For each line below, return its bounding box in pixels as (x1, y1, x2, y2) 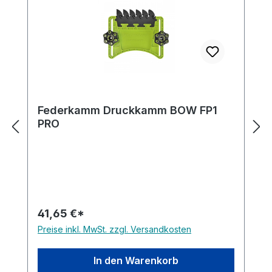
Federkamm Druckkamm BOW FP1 (38, 104, 217, 117)
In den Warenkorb (93, 254, 178, 267)
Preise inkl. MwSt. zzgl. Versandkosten (38, 224, 191, 235)
